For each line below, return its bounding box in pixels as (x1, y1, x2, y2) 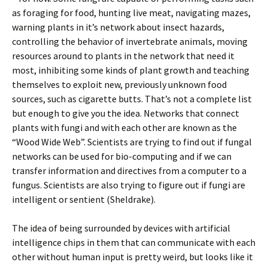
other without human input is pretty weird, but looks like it (12, 251, 253, 263)
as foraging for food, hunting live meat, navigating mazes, (12, 7, 251, 19)
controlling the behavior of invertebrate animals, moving (12, 35, 248, 48)
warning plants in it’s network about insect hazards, (12, 21, 224, 33)
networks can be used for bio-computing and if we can (12, 150, 232, 163)
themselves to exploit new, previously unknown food (12, 78, 227, 91)
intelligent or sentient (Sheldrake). (12, 193, 156, 206)
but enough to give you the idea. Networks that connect (12, 107, 239, 120)
